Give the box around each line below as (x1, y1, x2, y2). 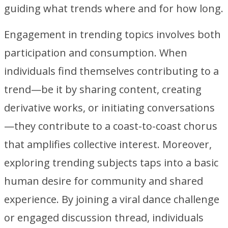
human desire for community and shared (4, 174, 203, 188)
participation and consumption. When (4, 46, 187, 60)
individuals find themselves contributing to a (4, 64, 219, 78)
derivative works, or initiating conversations (4, 101, 215, 115)
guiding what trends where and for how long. (4, 2, 223, 15)
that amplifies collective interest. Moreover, (4, 137, 212, 151)
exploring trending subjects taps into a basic (4, 156, 218, 169)
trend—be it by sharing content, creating (4, 82, 202, 96)
